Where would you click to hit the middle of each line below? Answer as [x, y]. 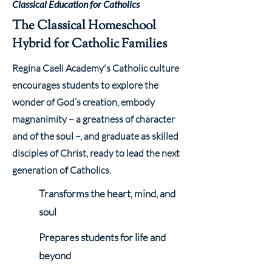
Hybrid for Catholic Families [90, 44]
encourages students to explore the [85, 85]
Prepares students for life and [102, 237]
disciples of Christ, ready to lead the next [96, 153]
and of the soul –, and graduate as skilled [95, 136]
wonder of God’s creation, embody [83, 102]
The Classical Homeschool [84, 26]
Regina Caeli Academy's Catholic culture [96, 68]
